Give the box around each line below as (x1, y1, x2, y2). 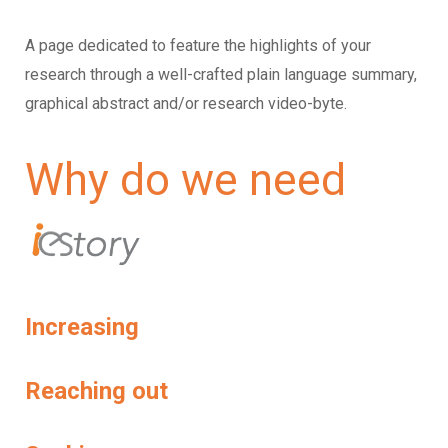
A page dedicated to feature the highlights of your (25, 36, 371, 56)
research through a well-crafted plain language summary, (25, 65, 417, 85)
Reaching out (25, 377, 168, 406)
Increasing (25, 313, 139, 342)
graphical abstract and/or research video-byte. (25, 94, 347, 114)
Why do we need (25, 154, 346, 207)
